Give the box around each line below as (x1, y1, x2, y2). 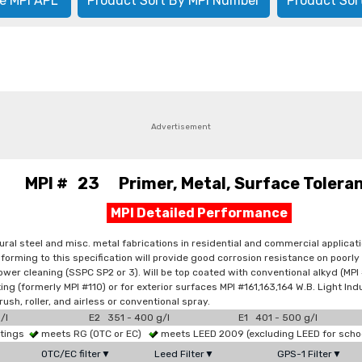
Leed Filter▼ (154, 348, 214, 360)
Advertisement (151, 122, 211, 132)
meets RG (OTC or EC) (39, 328, 149, 339)
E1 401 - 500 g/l (238, 312, 318, 323)
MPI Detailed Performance (110, 205, 288, 221)
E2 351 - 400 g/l (89, 312, 170, 323)
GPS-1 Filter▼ (277, 348, 342, 360)
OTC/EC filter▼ (41, 348, 111, 360)
